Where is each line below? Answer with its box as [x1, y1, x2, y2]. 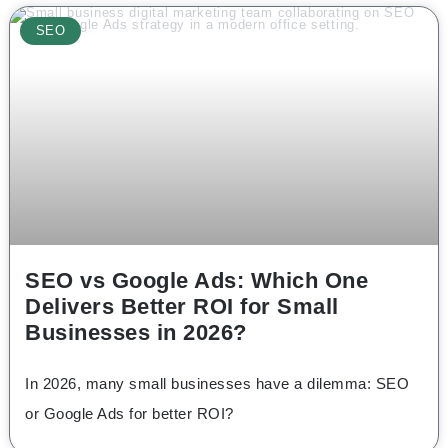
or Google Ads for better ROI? [25, 404, 234, 422]
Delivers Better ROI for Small [25, 294, 339, 320]
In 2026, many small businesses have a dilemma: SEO [25, 374, 409, 392]
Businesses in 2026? [25, 320, 247, 346]
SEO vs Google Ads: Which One [25, 268, 368, 294]
